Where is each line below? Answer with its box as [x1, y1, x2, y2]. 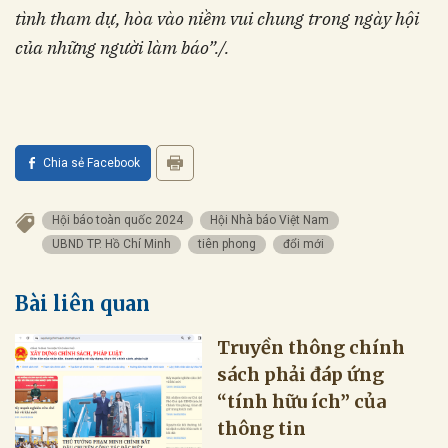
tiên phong [198, 236, 256, 251]
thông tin [217, 416, 307, 440]
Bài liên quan [15, 290, 150, 316]
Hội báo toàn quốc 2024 [52, 212, 183, 227]
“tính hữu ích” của [217, 389, 387, 413]
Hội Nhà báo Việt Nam [210, 212, 329, 227]
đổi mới [283, 236, 324, 251]
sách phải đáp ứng [217, 362, 385, 386]
